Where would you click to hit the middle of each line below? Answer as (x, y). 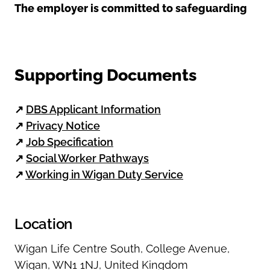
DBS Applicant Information (93, 109)
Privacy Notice (63, 125)
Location (44, 224)
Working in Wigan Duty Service (104, 174)
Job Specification (70, 142)
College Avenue (187, 248)
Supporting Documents (105, 75)
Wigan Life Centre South (77, 248)
